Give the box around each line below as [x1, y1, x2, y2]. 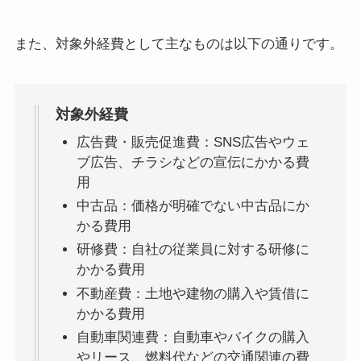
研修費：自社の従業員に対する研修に [76, 242, 309, 258]
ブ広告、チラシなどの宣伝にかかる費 [76, 154, 309, 170]
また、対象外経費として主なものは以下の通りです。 [14, 36, 343, 52]
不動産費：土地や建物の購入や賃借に [76, 285, 309, 301]
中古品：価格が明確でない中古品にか [76, 198, 309, 214]
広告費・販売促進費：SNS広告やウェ [76, 134, 309, 150]
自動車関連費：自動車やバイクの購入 [76, 329, 309, 345]
